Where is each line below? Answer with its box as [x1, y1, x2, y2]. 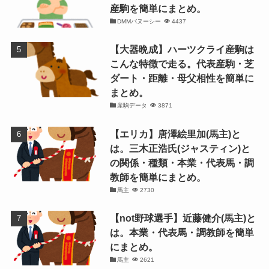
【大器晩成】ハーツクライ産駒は [109, 44, 254, 55]
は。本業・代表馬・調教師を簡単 [109, 226, 254, 238]
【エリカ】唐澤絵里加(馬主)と [109, 128, 241, 139]
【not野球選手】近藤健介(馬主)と [109, 212, 256, 223]
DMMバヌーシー [117, 18, 162, 25]
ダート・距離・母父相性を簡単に [109, 73, 254, 84]
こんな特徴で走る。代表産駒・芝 [109, 58, 254, 70]
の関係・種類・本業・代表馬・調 [109, 157, 254, 168]
